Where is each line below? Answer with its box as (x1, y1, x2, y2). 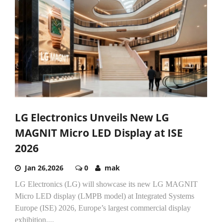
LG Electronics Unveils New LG (15, 110, 169, 124)
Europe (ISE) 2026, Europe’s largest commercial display (15, 203, 191, 212)
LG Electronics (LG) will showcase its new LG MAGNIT (15, 179, 198, 188)
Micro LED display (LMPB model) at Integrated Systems (15, 191, 194, 200)
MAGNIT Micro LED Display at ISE (15, 125, 183, 140)
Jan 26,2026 (25, 163, 63, 172)
